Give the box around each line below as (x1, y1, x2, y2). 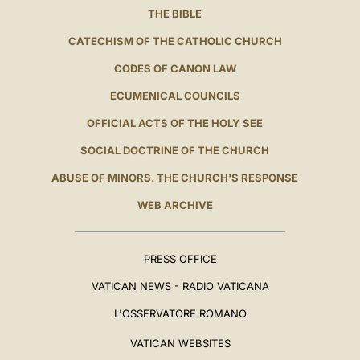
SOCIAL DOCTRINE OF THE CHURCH (80, 144, 270, 157)
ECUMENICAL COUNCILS (109, 89, 240, 103)
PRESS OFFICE (143, 252, 217, 266)
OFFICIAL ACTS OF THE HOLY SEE (87, 117, 264, 130)
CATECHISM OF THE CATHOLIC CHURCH (67, 35, 282, 48)
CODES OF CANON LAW (113, 62, 236, 76)
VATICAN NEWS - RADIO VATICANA (91, 280, 269, 293)
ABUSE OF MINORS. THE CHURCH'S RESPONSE (51, 171, 299, 185)
